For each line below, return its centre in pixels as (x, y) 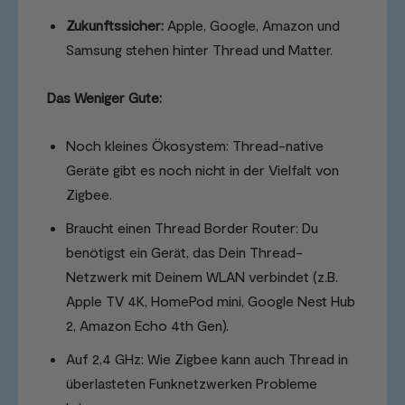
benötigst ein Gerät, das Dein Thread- (184, 251)
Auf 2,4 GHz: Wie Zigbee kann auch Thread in (207, 358)
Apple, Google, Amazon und (252, 24)
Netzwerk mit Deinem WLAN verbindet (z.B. (202, 276)
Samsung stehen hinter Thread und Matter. (199, 49)
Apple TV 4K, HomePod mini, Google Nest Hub (211, 300)
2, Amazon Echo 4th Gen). (147, 325)
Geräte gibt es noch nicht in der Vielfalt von (202, 169)
